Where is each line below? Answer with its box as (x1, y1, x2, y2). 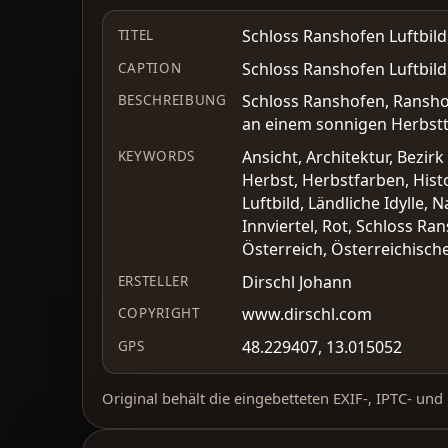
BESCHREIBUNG (117, 91, 227, 110)
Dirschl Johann (241, 270, 352, 293)
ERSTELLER (117, 271, 189, 290)
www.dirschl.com (241, 303, 372, 326)
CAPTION (117, 58, 182, 77)
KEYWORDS (117, 146, 195, 165)
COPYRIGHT (117, 304, 200, 323)
